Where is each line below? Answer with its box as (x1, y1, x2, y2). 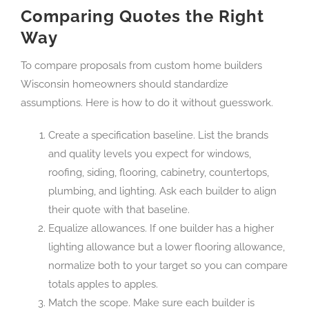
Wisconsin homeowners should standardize (21, 78, 228, 91)
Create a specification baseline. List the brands (48, 129, 268, 142)
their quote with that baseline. (48, 203, 190, 217)
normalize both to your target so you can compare (48, 259, 288, 272)
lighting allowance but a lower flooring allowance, (48, 241, 285, 254)
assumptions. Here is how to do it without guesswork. (21, 97, 273, 110)
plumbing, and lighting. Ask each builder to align (48, 185, 277, 198)
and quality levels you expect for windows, (48, 148, 251, 161)
